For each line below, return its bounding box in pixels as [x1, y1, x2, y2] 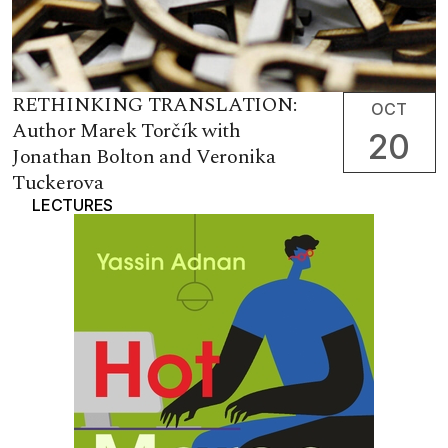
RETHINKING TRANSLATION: [12, 90, 298, 121]
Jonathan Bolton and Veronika [12, 142, 276, 173]
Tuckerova [12, 168, 104, 199]
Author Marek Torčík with [12, 116, 241, 147]
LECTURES [32, 195, 113, 216]
